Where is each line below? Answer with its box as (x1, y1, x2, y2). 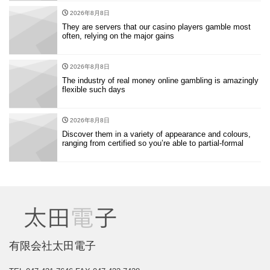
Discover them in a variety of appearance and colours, (62, 130, 251, 139)
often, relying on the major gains (62, 31, 174, 41)
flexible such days (62, 85, 125, 95)
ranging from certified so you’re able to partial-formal (62, 139, 243, 148)
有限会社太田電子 (9, 239, 96, 252)
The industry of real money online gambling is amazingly (62, 76, 259, 86)
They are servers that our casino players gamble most (62, 22, 251, 32)
